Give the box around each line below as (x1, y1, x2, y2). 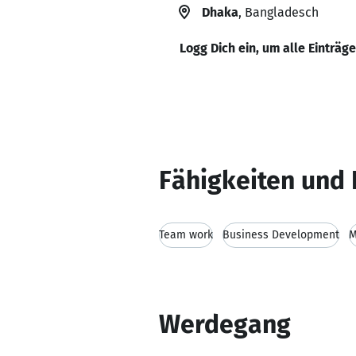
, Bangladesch (238, 5, 319, 20)
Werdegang (159, 309, 291, 339)
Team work (159, 228, 213, 242)
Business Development (222, 228, 339, 242)
